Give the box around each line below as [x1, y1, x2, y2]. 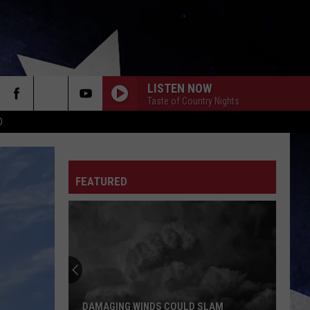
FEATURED [75, 174, 127, 188]
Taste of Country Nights [147, 95, 239, 107]
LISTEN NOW [147, 80, 212, 95]
